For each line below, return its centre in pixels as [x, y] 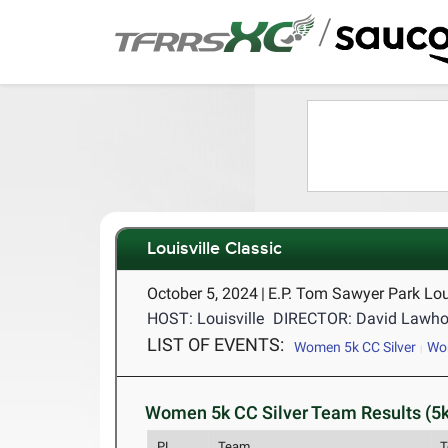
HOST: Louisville [206, 318]
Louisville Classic [215, 249]
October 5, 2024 [203, 293]
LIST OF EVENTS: [216, 344]
